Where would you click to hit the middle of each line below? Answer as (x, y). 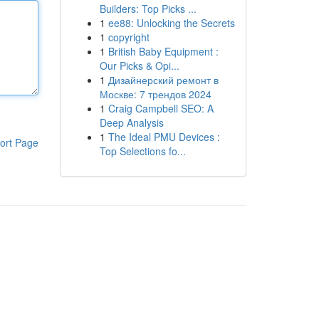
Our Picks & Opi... (139, 66)
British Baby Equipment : (163, 51)
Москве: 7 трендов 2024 (155, 94)
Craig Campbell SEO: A (161, 108)
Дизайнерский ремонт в (163, 80)
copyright (129, 37)
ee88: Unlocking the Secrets (171, 23)
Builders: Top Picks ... (148, 9)
